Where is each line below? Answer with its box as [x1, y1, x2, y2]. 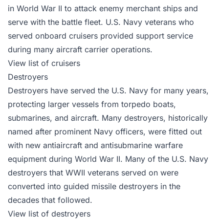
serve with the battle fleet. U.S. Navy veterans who [8, 17, 194, 27]
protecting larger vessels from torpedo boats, [8, 99, 176, 109]
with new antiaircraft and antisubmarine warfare [8, 140, 183, 151]
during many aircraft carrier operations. [8, 44, 153, 55]
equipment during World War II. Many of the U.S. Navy [8, 154, 208, 164]
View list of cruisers [8, 58, 80, 68]
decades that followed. [8, 195, 92, 205]
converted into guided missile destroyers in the [8, 181, 180, 192]
